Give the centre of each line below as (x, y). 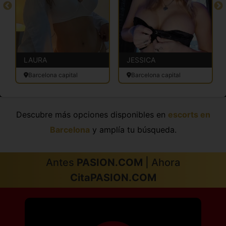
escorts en (189, 114)
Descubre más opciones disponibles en (92, 114)
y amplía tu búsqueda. (133, 129)
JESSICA (141, 60)
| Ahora (161, 162)
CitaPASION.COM (113, 177)
